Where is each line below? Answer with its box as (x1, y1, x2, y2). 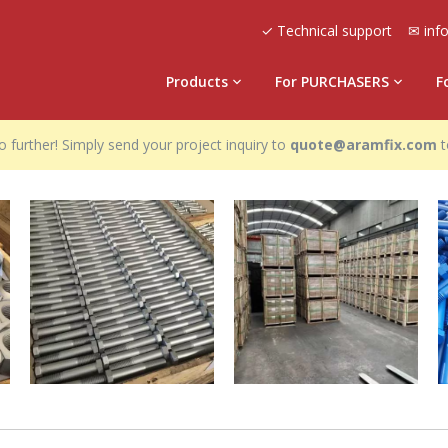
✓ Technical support (261, 20, 392, 40)
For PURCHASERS (275, 71, 389, 91)
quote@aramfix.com (290, 135, 437, 154)
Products (166, 71, 228, 91)
